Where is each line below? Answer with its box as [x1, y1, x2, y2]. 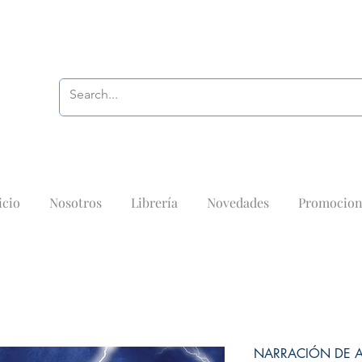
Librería [130, 194, 178, 211]
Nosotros [48, 194, 102, 211]
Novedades [206, 194, 269, 211]
